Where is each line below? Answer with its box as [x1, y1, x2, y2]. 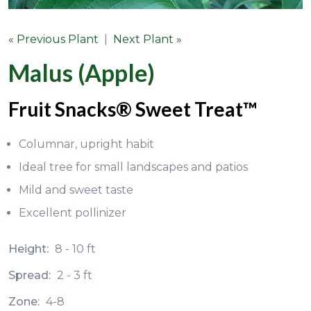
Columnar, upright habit [19, 137, 154, 151]
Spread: [8, 268, 53, 282]
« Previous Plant [8, 32, 99, 46]
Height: [8, 242, 51, 255]
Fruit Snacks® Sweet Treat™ [8, 96, 257, 121]
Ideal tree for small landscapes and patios [19, 160, 248, 174]
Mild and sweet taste [19, 183, 133, 196]
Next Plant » [113, 32, 182, 46]
